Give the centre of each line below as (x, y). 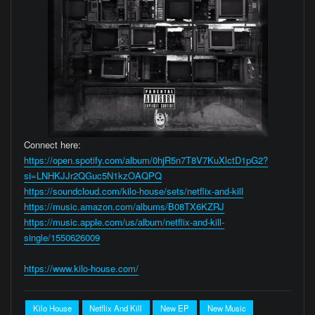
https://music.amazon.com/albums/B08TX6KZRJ (124, 207)
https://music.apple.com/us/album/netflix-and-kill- (124, 222)
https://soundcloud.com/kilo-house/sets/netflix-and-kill (133, 191)
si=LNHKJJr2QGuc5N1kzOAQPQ (92, 176)
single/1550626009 (62, 238)
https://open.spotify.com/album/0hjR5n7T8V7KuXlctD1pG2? (146, 160)
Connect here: (52, 145)
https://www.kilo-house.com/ (81, 269)
